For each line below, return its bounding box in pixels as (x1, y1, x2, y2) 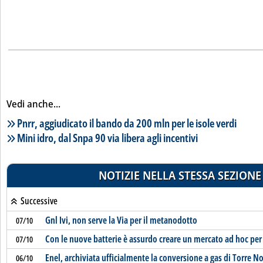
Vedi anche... (6, 97, 60, 110)
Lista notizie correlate (6, 114, 100, 130)
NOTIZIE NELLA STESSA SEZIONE (98, 167, 261, 183)
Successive (18, 194, 58, 207)
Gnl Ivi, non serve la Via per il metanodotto (45, 214, 197, 227)
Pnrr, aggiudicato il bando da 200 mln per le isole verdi (17, 115, 237, 131)
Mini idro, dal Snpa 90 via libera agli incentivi (17, 130, 198, 146)
